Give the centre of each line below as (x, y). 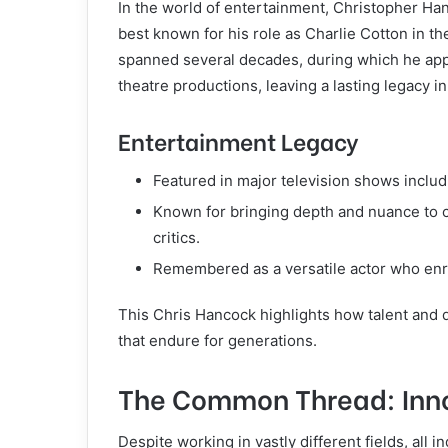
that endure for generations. (217, 340)
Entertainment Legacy (238, 140)
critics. (176, 237)
